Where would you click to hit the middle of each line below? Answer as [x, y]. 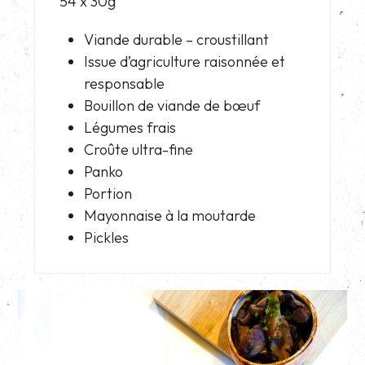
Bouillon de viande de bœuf [172, 105]
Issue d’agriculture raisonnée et [185, 61]
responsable [125, 83]
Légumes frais [130, 127]
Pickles [107, 237]
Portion [108, 193]
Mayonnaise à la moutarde [170, 215]
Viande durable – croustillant [177, 39]
